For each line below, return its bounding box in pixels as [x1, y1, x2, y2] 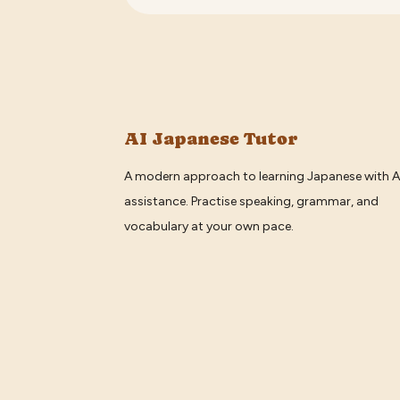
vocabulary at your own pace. [124, 218, 295, 234]
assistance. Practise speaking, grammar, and [124, 193, 379, 209]
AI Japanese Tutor [124, 128, 299, 149]
